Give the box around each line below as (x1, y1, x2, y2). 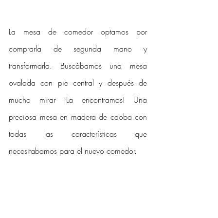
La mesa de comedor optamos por (9, 26, 147, 37)
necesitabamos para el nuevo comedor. (9, 145, 139, 156)
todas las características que (9, 128, 147, 139)
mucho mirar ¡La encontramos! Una (9, 94, 147, 105)
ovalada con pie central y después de (9, 77, 147, 88)
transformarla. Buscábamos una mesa (9, 60, 147, 71)
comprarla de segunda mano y (9, 43, 147, 54)
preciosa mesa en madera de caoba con (9, 111, 147, 122)
